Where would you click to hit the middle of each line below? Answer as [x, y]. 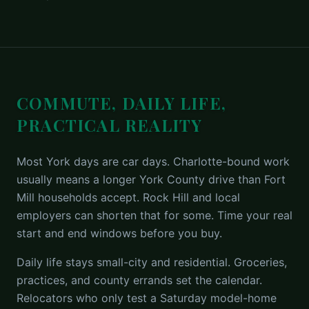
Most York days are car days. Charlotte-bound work [153, 161]
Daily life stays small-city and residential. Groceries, [152, 262]
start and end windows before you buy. [119, 233]
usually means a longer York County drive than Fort [151, 179]
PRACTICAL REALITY [110, 125]
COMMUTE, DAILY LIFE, [121, 103]
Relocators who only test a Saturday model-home [147, 298]
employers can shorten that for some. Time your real [154, 215]
